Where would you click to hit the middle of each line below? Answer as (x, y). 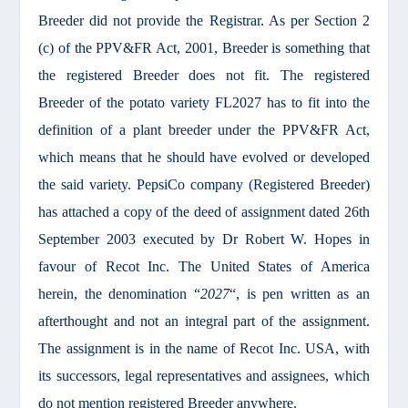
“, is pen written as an (299, 294)
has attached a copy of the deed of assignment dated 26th (204, 212)
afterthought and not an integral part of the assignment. (204, 321)
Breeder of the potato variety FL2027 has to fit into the (204, 103)
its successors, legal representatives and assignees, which (204, 376)
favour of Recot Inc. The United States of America (204, 267)
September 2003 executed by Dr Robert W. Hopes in (204, 240)
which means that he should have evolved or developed (204, 158)
